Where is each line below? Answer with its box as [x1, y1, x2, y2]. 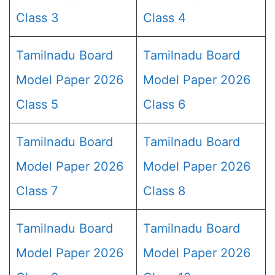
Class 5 [16, 97, 58, 112]
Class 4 [143, 10, 186, 25]
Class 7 [16, 184, 58, 198]
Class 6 [143, 97, 185, 112]
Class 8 [143, 184, 185, 198]
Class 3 [16, 10, 59, 25]
